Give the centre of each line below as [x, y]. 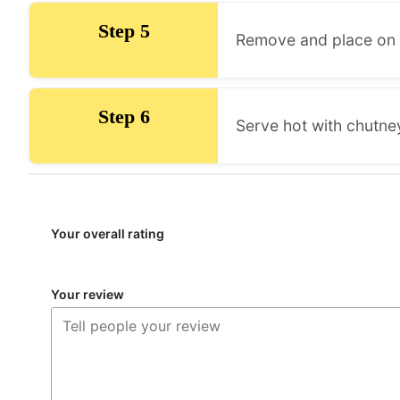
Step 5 [124, 30]
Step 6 [124, 116]
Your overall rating [108, 233]
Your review [87, 294]
